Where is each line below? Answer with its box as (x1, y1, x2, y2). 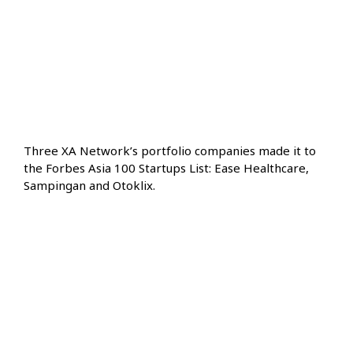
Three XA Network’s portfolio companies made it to (24, 143, 316, 159)
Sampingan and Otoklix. (24, 177, 155, 194)
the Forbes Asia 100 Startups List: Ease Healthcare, (24, 160, 309, 176)
